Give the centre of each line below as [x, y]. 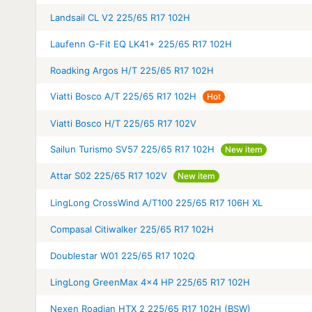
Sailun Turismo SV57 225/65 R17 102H [132, 149]
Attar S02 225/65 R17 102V [109, 175]
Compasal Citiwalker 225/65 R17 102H [132, 229]
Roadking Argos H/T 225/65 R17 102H [132, 70]
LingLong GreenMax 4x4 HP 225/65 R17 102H [150, 282]
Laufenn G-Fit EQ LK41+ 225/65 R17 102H [141, 44]
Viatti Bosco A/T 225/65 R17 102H [123, 96]
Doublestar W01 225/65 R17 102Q [123, 255]
